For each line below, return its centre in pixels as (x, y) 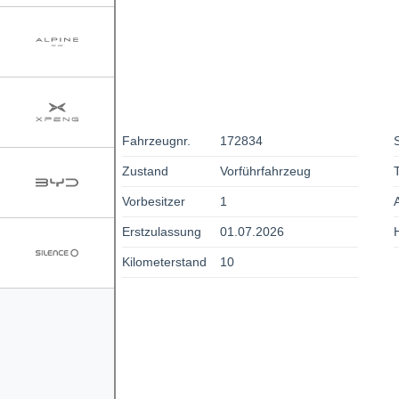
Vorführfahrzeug (266, 171)
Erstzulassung (161, 231)
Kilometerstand (164, 261)
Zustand (145, 171)
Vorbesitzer (153, 201)
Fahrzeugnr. (156, 140)
